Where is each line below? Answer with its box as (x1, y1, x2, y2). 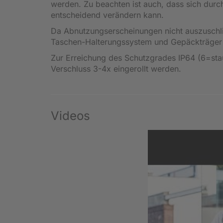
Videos (51, 108, 90, 123)
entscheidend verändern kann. (51, 9, 164, 20)
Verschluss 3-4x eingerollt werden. (51, 63, 181, 74)
